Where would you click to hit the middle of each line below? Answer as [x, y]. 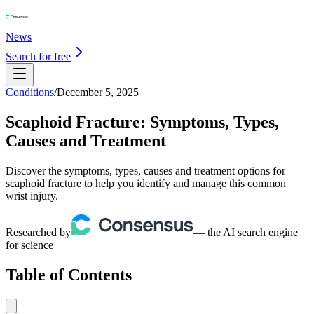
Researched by [38, 232]
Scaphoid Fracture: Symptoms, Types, [142, 122]
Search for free [38, 56]
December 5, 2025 [98, 92]
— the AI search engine [246, 232]
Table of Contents [69, 274]
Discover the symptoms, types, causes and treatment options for [145, 170]
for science [29, 245]
